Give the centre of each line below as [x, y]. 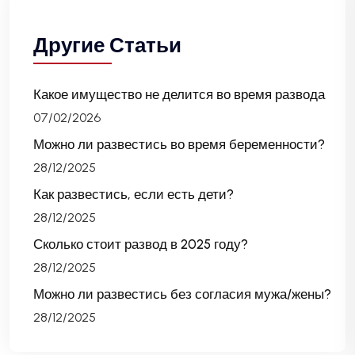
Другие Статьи [107, 45]
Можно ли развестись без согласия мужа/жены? [182, 294]
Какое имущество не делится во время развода [179, 94]
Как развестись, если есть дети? [134, 194]
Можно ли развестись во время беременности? [179, 144]
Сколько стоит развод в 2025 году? [141, 244]
